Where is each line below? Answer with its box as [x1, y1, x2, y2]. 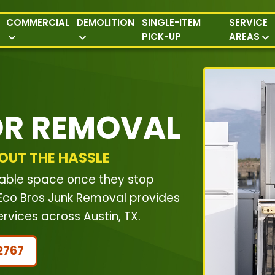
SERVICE [228, 15, 268, 29]
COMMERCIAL [6, 15, 70, 29]
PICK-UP [142, 29, 182, 43]
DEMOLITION [77, 15, 135, 29]
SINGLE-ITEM [142, 15, 201, 29]
